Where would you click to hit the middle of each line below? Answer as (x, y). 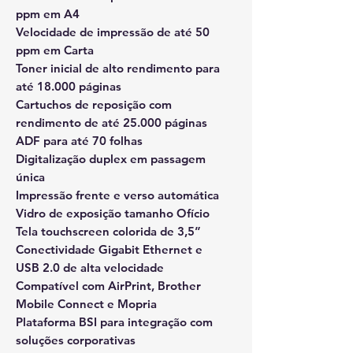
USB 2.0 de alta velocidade (90, 268)
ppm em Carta (55, 50)
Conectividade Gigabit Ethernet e (109, 249)
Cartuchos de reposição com (94, 104)
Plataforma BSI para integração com (114, 322)
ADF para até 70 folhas (79, 141)
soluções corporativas (76, 340)
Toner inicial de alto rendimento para (118, 68)
